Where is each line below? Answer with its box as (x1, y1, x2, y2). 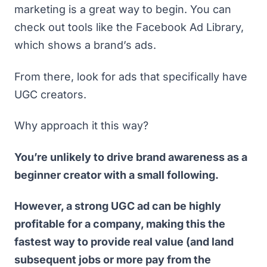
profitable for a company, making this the (14, 218, 225, 230)
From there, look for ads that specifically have (14, 70, 247, 83)
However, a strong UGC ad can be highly (14, 200, 221, 212)
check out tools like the (14, 21, 136, 33)
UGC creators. (14, 88, 86, 101)
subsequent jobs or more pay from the (14, 253, 211, 266)
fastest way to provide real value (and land (14, 235, 234, 248)
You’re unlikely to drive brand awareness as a (14, 150, 247, 163)
